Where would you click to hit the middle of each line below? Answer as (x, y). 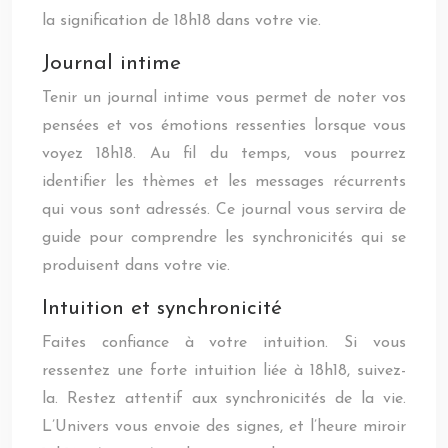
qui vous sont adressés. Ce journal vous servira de (224, 210)
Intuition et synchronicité (162, 308)
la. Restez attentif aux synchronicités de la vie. (224, 399)
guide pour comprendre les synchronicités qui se (224, 238)
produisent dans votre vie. (136, 266)
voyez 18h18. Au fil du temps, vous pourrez (224, 154)
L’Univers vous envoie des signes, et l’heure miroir (224, 427)
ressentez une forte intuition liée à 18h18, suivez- (224, 371)
